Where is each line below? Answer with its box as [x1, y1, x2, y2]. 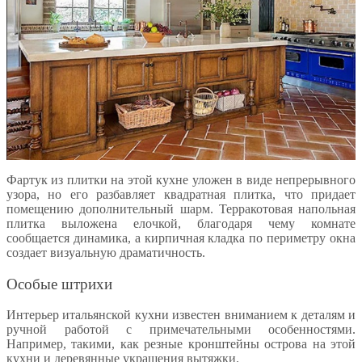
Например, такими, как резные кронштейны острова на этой [6, 337, 356, 351]
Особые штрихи [6, 275, 112, 293]
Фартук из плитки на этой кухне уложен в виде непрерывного [6, 173, 356, 187]
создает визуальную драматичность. [6, 246, 205, 260]
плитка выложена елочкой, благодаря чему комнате [6, 217, 356, 231]
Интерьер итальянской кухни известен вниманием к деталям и [6, 308, 356, 322]
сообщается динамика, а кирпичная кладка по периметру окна [6, 231, 356, 246]
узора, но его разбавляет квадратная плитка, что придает [6, 187, 356, 202]
